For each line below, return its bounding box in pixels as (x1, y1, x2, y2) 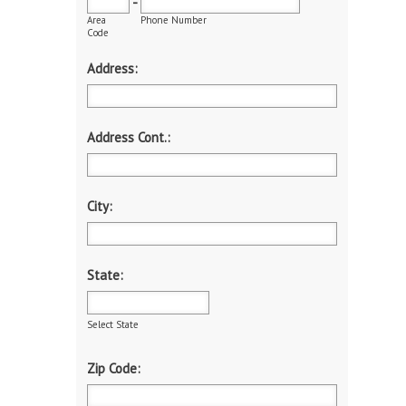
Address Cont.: (87, 129, 170, 147)
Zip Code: (87, 360, 140, 378)
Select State (87, 318, 139, 332)
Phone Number (140, 14, 207, 27)
